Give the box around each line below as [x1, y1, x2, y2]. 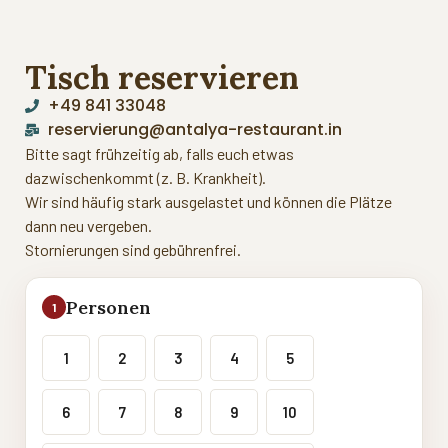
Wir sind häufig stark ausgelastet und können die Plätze [25, 192, 392, 212]
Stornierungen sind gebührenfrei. [25, 240, 241, 260]
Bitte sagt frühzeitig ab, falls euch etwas [25, 144, 294, 164]
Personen [66, 295, 151, 319]
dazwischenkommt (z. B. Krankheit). [25, 168, 266, 188]
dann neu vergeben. [25, 216, 152, 236]
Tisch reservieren [25, 57, 299, 99]
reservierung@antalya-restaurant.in [47, 118, 342, 142]
